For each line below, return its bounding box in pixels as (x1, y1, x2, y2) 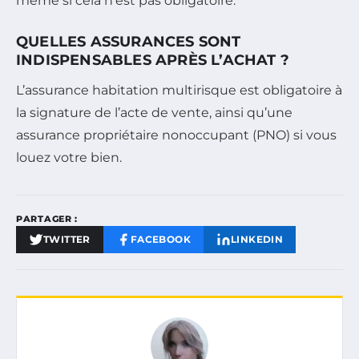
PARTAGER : (16, 212, 78, 224)
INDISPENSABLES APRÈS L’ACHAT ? (16, 50, 290, 69)
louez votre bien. (16, 149, 122, 165)
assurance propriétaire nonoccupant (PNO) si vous (16, 127, 337, 143)
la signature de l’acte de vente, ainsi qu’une (16, 104, 292, 120)
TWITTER (43, 232, 91, 245)
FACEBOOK (130, 232, 192, 245)
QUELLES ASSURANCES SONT (16, 32, 241, 50)
